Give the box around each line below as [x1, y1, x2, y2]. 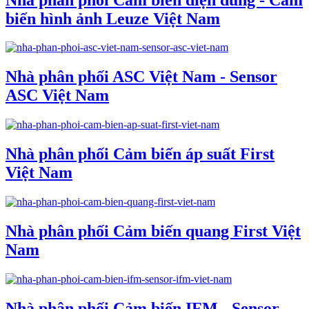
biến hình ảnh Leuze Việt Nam [6, 9, 220, 28]
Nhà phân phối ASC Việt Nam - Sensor [6, 68, 277, 86]
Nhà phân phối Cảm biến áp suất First [6, 145, 275, 163]
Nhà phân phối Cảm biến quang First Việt [6, 221, 301, 240]
